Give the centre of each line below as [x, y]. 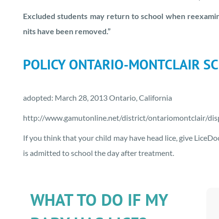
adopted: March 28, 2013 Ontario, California [98, 98]
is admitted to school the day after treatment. [99, 153]
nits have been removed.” [67, 31]
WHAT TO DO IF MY [99, 199]
